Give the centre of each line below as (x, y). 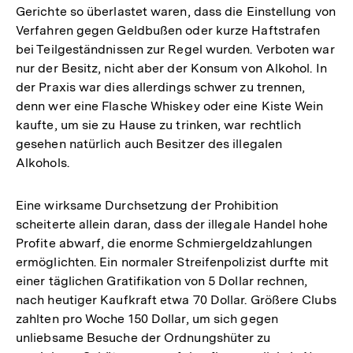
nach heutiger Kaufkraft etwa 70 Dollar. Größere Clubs (176, 299)
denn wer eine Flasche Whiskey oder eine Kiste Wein (170, 106)
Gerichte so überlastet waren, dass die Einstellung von (176, 11)
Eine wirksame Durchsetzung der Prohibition (147, 205)
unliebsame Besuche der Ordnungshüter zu (143, 337)
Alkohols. (43, 162)
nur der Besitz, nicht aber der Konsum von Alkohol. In (171, 68)
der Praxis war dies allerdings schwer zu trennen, (161, 87)
